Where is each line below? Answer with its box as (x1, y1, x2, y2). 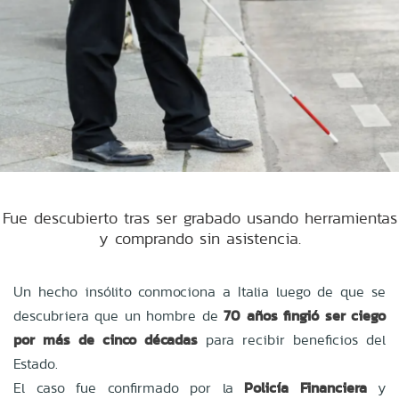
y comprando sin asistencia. (98, 226, 301, 249)
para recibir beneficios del (198, 329, 386, 350)
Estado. (13, 353, 58, 374)
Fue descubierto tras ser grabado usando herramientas (2, 206, 397, 229)
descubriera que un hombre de (13, 305, 224, 326)
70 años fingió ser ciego (224, 305, 387, 326)
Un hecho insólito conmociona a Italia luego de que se (13, 281, 386, 302)
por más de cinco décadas (13, 329, 198, 350)
